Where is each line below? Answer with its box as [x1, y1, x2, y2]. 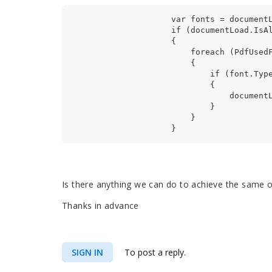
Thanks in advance [62, 200, 139, 211]
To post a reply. [122, 246, 186, 258]
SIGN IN [72, 246, 103, 258]
